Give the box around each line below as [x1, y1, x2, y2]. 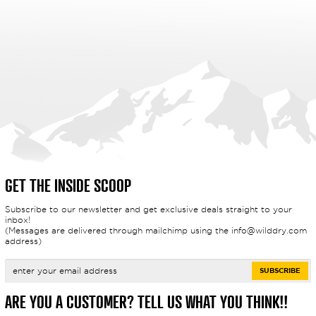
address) [4, 236, 42, 245]
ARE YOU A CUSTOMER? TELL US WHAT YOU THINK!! [4, 292, 288, 312]
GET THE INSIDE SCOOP [4, 176, 131, 195]
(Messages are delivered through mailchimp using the [4, 225, 231, 235]
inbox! [4, 214, 30, 224]
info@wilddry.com [231, 225, 307, 235]
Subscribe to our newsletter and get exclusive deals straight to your [4, 204, 292, 214]
